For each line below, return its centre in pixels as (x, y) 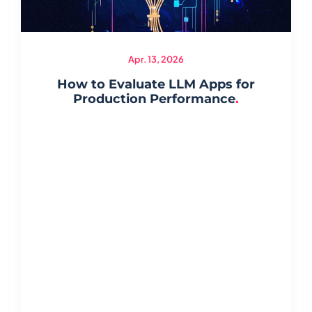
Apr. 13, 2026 (156, 59)
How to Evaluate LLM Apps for (156, 84)
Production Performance (154, 98)
